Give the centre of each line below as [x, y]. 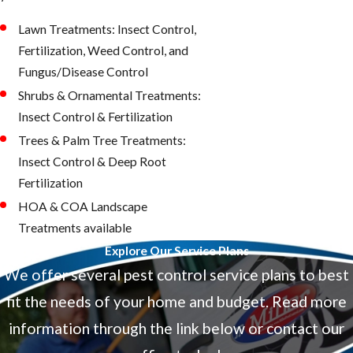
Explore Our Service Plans [176, 250]
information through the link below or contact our [176, 328]
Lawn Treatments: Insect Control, [108, 29]
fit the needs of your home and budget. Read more [176, 301]
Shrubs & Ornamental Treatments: [110, 96]
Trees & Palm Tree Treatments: [102, 141]
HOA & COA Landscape [83, 207]
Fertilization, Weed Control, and [104, 50]
